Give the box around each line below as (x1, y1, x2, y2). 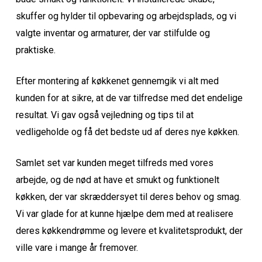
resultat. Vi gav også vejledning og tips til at (16, 109, 194, 121)
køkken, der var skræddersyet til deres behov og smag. (16, 191, 242, 203)
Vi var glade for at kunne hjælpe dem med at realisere (16, 208, 234, 220)
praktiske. (16, 44, 56, 56)
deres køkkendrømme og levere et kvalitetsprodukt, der (16, 225, 243, 237)
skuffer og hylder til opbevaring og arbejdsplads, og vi (16, 11, 237, 22)
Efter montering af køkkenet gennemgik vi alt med (16, 75, 219, 87)
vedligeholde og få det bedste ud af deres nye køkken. (16, 126, 240, 138)
